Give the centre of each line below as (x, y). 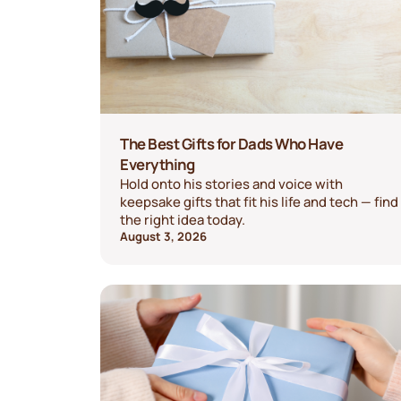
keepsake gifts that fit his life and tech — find (260, 202)
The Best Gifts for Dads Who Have (232, 144)
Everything (158, 165)
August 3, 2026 (164, 237)
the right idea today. (183, 220)
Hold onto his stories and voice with (232, 184)
